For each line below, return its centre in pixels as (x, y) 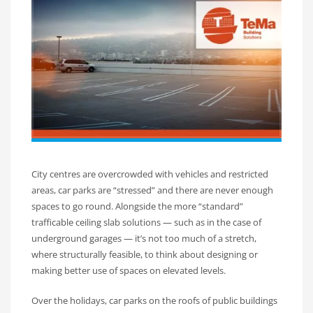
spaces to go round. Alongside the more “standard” (137, 206)
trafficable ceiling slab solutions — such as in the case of (146, 222)
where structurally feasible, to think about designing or (145, 254)
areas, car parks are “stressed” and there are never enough (152, 190)
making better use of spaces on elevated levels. (129, 270)
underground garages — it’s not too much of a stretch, (144, 238)
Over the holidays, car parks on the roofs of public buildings (154, 300)
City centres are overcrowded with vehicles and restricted (150, 174)
